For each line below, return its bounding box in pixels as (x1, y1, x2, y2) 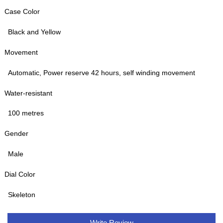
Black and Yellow (8, 28, 61, 36)
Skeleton (8, 190, 36, 199)
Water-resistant (4, 89, 53, 97)
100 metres (8, 109, 44, 117)
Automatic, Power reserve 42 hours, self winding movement (8, 68, 196, 77)
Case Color (4, 7, 40, 16)
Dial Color (4, 170, 36, 179)
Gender (4, 129, 29, 138)
